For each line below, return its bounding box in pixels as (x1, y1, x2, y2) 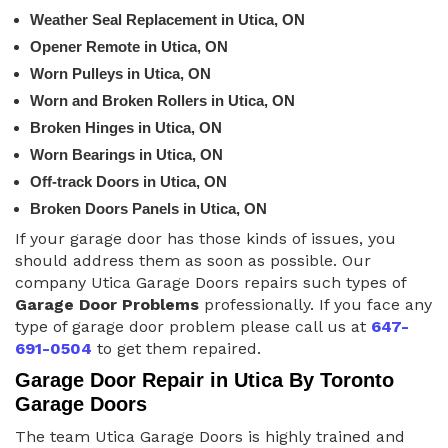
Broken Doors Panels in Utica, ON (30, 199, 267, 217)
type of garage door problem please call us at (15, 316, 371, 336)
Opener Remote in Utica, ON (30, 37, 228, 55)
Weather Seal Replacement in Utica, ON (30, 10, 305, 28)
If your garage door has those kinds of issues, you (15, 228, 396, 248)
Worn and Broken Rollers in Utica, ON (30, 91, 295, 109)
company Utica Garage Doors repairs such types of (15, 272, 406, 292)
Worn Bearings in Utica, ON (30, 145, 223, 163)
